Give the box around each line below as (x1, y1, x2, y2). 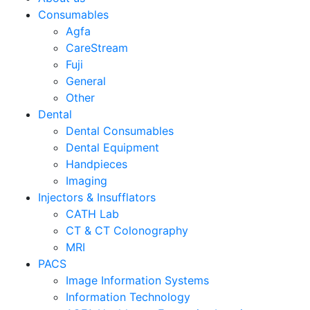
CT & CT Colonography (66, 223, 188, 237)
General (66, 73, 106, 88)
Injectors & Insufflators (38, 190, 156, 204)
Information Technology (66, 289, 190, 304)
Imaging (66, 173, 107, 188)
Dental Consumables (66, 123, 174, 138)
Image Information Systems (66, 273, 209, 287)
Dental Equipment (66, 140, 159, 154)
